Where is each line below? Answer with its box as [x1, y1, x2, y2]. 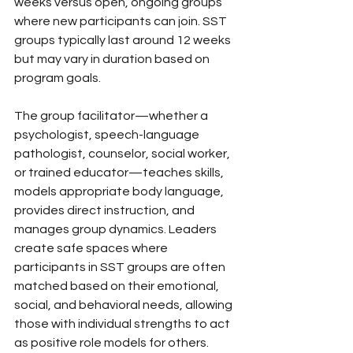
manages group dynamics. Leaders [14, 222, 219, 236]
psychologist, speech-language [14, 128, 202, 141]
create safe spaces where [14, 241, 170, 255]
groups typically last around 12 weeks [14, 33, 233, 46]
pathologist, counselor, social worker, [14, 147, 232, 160]
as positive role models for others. [14, 336, 209, 349]
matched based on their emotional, [14, 279, 221, 292]
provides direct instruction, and [14, 203, 197, 217]
